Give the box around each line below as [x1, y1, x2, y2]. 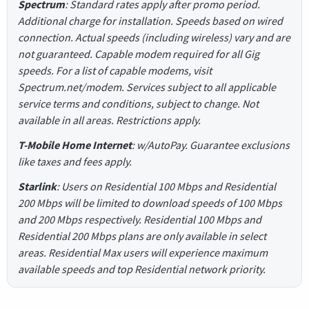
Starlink [18, 179, 57, 194]
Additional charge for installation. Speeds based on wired [18, 14, 283, 28]
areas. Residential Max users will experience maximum [18, 246, 268, 260]
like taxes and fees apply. [18, 154, 132, 169]
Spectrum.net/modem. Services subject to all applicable [18, 80, 276, 94]
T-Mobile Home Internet [18, 138, 132, 152]
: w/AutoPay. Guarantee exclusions [132, 138, 290, 152]
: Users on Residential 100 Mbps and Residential [57, 179, 276, 194]
